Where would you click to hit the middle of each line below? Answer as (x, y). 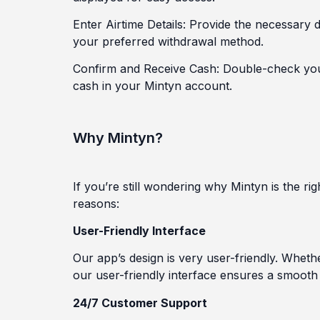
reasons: (96, 203)
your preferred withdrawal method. (168, 41)
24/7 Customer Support (140, 302)
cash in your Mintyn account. (152, 86)
